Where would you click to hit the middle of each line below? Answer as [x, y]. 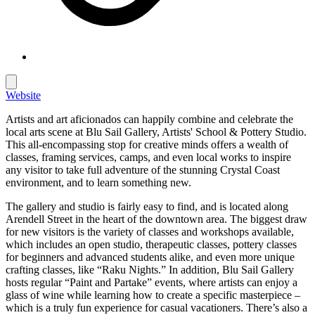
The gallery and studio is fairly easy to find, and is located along [147, 206]
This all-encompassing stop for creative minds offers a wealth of [147, 144]
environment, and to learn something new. [98, 182]
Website [23, 95]
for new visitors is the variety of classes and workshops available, [150, 231]
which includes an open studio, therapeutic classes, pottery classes [151, 244]
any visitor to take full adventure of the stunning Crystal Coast [143, 169]
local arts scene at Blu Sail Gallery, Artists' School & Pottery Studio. [156, 131]
